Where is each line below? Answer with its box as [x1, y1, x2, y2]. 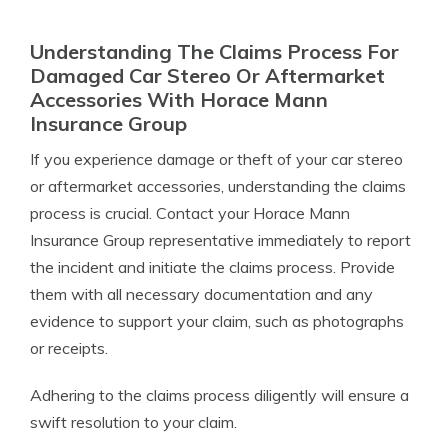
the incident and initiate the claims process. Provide [30, 257, 395, 277]
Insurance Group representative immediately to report [30, 230, 411, 250]
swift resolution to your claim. [30, 412, 237, 432]
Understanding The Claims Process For [30, 39, 399, 64]
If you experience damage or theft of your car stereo [30, 149, 403, 169]
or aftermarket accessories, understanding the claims [30, 176, 406, 196]
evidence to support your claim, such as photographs [30, 311, 404, 331]
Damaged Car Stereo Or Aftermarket [30, 63, 385, 88]
